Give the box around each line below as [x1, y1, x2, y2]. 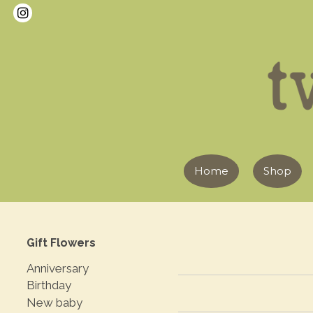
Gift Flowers [27, 236, 96, 250]
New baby [27, 295, 82, 310]
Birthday [27, 278, 71, 293]
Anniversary [27, 261, 89, 275]
